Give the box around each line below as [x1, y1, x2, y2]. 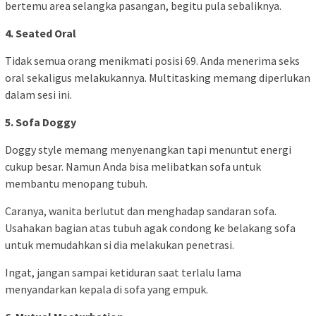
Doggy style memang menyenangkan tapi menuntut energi [5, 142, 291, 157]
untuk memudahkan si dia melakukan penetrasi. [5, 237, 234, 252]
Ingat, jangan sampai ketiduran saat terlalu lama [5, 265, 241, 279]
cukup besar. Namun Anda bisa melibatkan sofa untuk [5, 159, 261, 174]
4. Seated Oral [5, 25, 76, 40]
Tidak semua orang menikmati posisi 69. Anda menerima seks [5, 53, 300, 68]
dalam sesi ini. [5, 87, 72, 102]
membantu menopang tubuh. [5, 176, 147, 190]
